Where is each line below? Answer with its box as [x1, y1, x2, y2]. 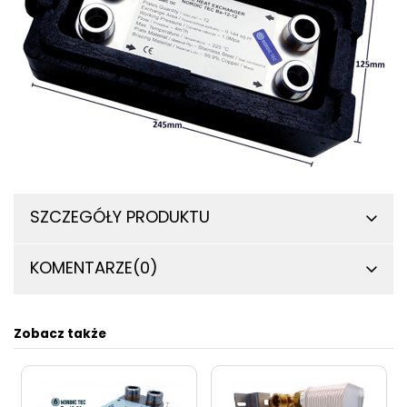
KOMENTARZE [30, 255, 133, 279]
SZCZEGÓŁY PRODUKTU [30, 204, 210, 228]
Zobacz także [14, 324, 106, 342]
